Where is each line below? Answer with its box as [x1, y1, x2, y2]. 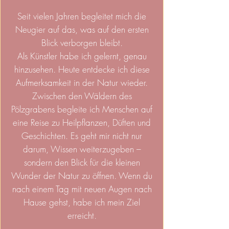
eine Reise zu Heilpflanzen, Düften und [13, 117, 151, 129]
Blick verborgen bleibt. [41, 37, 123, 49]
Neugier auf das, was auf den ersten [15, 24, 149, 36]
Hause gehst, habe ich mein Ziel [24, 196, 140, 209]
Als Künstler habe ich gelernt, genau [17, 50, 147, 62]
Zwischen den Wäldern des [32, 90, 132, 102]
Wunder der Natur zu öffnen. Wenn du [11, 170, 152, 182]
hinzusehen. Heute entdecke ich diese [14, 63, 150, 76]
